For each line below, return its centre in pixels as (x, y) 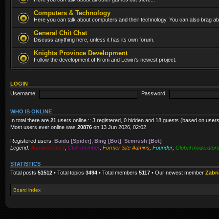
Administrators (48, 147)
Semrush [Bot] (143, 141)
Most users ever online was (44, 127)
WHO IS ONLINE (31, 111)
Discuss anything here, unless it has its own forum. (94, 39)
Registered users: (32, 141)
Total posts (24, 172)
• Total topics (69, 172)
